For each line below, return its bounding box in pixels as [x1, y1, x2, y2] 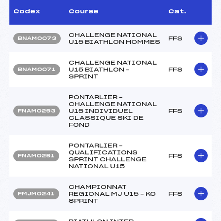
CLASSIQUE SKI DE [69, 114, 144, 121]
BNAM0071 [18, 67, 56, 72]
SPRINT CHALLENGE [69, 156, 147, 162]
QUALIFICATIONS [69, 149, 138, 155]
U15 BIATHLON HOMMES [69, 38, 160, 45]
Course [69, 8, 99, 14]
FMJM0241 [18, 191, 55, 196]
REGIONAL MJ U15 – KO [69, 190, 156, 197]
